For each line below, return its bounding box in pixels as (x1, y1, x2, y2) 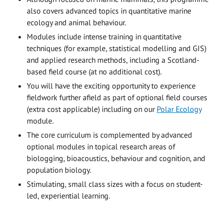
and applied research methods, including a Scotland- (27, 54, 200, 65)
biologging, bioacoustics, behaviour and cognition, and (27, 153, 205, 163)
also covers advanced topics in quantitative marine (27, 5, 191, 16)
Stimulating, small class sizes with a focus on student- (27, 179, 203, 189)
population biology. (27, 164, 91, 175)
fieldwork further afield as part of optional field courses (27, 92, 207, 102)
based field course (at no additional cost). (27, 66, 162, 76)
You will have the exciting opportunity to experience (27, 80, 196, 91)
